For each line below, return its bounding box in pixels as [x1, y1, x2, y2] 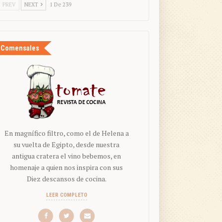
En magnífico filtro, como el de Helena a [4, 128, 129, 138]
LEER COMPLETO [46, 192, 87, 199]
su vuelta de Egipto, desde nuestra [13, 140, 120, 150]
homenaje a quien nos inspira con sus [10, 163, 123, 172]
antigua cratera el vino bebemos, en [12, 151, 121, 161]
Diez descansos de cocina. [26, 174, 107, 184]
